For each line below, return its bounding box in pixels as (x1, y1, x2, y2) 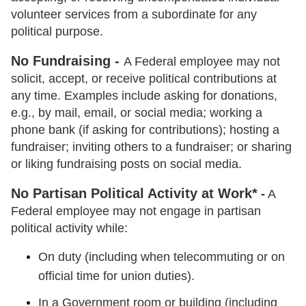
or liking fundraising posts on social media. (11, 156, 242, 171)
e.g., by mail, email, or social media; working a (11, 105, 262, 120)
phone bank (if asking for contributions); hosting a (11, 122, 279, 137)
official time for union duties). (38, 268, 195, 283)
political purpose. (11, 24, 103, 38)
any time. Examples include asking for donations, (11, 88, 277, 102)
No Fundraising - (11, 53, 124, 68)
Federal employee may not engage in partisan (11, 204, 261, 218)
